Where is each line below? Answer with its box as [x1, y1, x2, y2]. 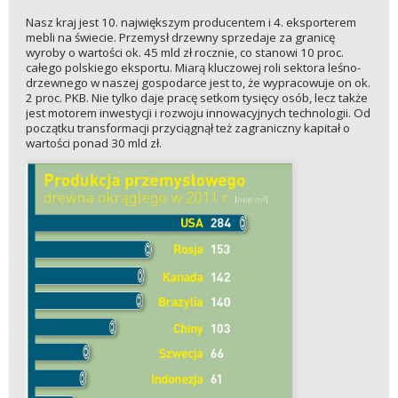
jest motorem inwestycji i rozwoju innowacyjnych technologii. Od [25, 105, 370, 122]
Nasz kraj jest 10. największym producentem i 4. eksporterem [25, 14, 356, 31]
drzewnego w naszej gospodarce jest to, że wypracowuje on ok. [25, 75, 370, 92]
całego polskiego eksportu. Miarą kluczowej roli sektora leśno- [25, 60, 361, 76]
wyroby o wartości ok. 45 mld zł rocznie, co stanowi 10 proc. [25, 44, 344, 61]
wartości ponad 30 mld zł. [25, 135, 162, 152]
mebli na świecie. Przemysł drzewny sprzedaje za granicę [25, 29, 335, 46]
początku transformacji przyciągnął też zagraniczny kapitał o [25, 120, 350, 137]
